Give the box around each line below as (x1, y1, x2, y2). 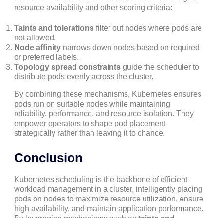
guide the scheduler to (121, 62, 199, 71)
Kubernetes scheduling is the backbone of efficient (14, 175, 187, 183)
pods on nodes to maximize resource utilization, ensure (14, 194, 203, 203)
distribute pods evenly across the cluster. (14, 72, 153, 81)
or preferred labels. (14, 53, 79, 61)
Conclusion (14, 150, 83, 165)
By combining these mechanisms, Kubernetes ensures (14, 90, 201, 98)
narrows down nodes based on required (61, 43, 200, 52)
